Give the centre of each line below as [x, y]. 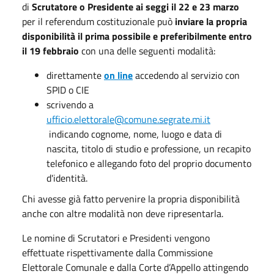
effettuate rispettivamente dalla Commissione [117, 253]
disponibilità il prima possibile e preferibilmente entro [137, 36]
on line [118, 75]
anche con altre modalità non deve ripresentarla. [123, 213]
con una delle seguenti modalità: [148, 51]
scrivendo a [70, 105]
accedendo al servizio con [186, 75]
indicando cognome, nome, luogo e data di [134, 134]
